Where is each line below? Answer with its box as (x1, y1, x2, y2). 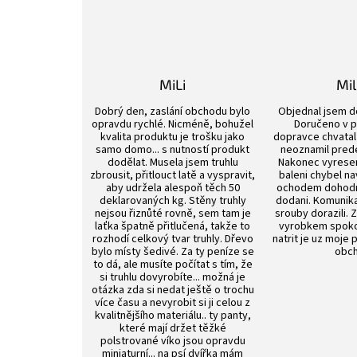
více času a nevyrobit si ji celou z (95, 294, 251, 311)
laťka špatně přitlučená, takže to (95, 218, 251, 234)
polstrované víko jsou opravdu (100, 332, 245, 349)
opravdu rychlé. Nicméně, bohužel (92, 116, 254, 132)
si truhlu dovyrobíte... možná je (100, 269, 246, 285)
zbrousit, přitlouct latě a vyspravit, (90, 167, 256, 183)
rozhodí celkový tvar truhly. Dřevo (92, 230, 253, 247)
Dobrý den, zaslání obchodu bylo (95, 103, 251, 120)
